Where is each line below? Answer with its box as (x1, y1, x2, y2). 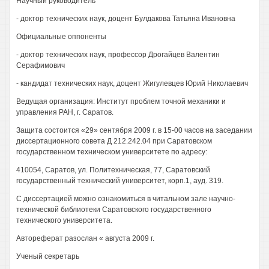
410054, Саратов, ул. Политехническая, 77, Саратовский (16, 166, 210, 174)
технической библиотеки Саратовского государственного (16, 205, 211, 214)
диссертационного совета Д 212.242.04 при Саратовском (16, 137, 212, 145)
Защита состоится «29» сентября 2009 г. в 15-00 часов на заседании (16, 126, 252, 134)
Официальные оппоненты (16, 32, 106, 41)
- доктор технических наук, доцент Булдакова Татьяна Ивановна (16, 14, 235, 23)
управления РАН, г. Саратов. (16, 108, 113, 116)
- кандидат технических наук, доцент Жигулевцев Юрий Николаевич (16, 79, 248, 88)
